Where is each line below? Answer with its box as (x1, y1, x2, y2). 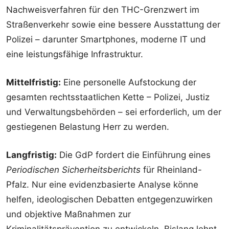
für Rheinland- (141, 165, 202, 175)
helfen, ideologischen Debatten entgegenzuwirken (6, 194, 213, 205)
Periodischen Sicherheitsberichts (6, 165, 141, 175)
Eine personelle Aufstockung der (61, 77, 196, 88)
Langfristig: (6, 150, 57, 161)
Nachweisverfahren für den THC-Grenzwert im (6, 5, 199, 15)
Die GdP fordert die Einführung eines (57, 150, 211, 161)
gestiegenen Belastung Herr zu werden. (6, 122, 169, 132)
